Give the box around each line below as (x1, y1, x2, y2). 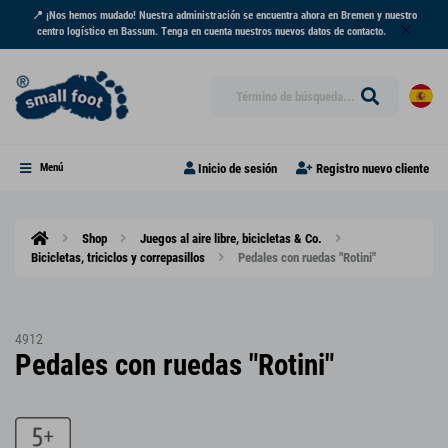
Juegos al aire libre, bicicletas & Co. (140, 231, 322, 247)
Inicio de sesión (197, 160, 277, 176)
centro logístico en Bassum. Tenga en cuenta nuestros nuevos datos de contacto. (37, 25, 387, 39)
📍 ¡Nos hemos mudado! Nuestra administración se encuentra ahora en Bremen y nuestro (31, 9, 417, 23)
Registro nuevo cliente (315, 160, 429, 176)
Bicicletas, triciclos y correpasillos (31, 250, 205, 266)
